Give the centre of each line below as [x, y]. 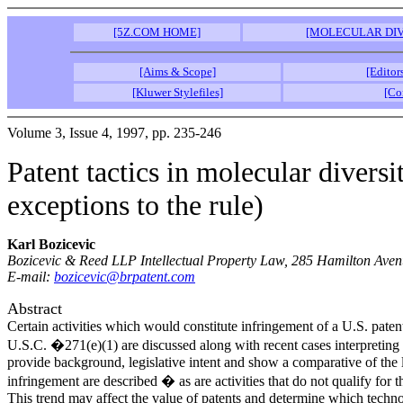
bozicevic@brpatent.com [125, 277]
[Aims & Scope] [177, 72]
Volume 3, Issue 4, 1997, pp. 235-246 [114, 133]
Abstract [35, 309]
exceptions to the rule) [135, 205]
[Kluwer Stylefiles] [177, 92]
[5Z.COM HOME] [157, 32]
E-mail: [31, 277]
